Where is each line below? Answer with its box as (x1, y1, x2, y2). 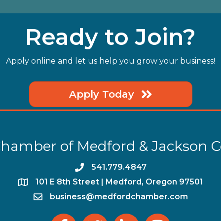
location (17, 177, 47, 188)
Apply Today (69, 88, 134, 100)
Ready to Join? (25, 22, 196, 51)
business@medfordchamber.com (49, 191, 188, 201)
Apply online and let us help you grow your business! (6, 56, 215, 66)
